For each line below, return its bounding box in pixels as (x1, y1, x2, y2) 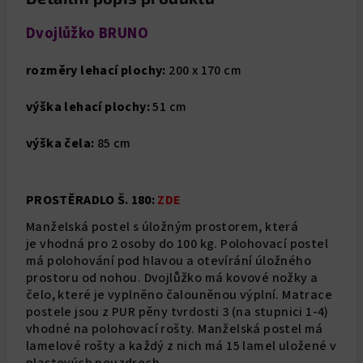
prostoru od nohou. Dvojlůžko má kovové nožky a (26, 269, 318, 287)
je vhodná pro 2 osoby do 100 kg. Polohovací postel (26, 235, 328, 253)
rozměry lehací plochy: (26, 62, 166, 79)
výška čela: (26, 135, 97, 152)
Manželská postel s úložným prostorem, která (26, 218, 299, 236)
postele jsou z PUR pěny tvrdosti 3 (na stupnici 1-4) (26, 303, 329, 321)
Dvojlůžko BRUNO (26, 23, 148, 44)
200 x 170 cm (165, 62, 242, 79)
